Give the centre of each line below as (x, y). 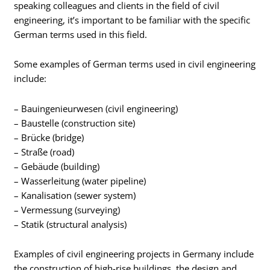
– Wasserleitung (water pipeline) (80, 181)
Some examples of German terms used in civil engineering (135, 64)
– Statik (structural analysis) (71, 224)
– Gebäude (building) (57, 166)
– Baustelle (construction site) (75, 123)
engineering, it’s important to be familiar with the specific (132, 20)
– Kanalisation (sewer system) (75, 195)
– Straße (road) (44, 152)
